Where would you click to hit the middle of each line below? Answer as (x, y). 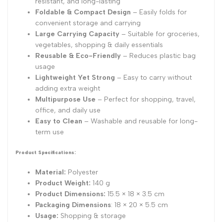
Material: (52, 172)
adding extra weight (68, 89)
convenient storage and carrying (88, 23)
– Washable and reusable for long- (140, 121)
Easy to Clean (59, 121)
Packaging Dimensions (73, 205)
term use (50, 132)
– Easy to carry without (153, 78)
